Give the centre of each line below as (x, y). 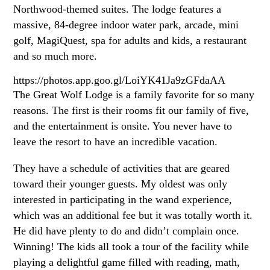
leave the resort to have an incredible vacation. (116, 142)
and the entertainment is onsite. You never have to (123, 126)
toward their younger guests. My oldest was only (121, 184)
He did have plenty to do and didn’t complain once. (127, 231)
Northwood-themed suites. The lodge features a (118, 9)
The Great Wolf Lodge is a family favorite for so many (134, 95)
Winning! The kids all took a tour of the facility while (131, 246)
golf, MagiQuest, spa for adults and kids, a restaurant (130, 40)
